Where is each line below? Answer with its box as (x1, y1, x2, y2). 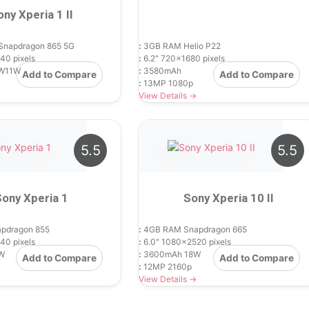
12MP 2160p (141, 261, 192, 272)
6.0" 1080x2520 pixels (141, 236, 232, 247)
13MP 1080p (141, 77, 194, 88)
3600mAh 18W (141, 248, 201, 259)
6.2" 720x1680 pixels (141, 52, 226, 63)
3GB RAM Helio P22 (141, 40, 221, 51)
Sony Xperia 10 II (183, 190, 274, 205)
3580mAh (141, 65, 182, 76)
